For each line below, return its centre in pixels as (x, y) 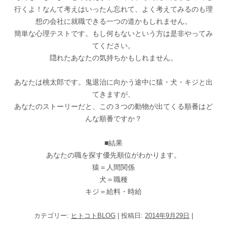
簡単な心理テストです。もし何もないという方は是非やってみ (113, 33)
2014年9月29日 (167, 216)
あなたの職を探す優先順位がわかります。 (113, 155)
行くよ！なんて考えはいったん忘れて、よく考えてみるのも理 (113, 9)
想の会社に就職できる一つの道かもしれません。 (113, 21)
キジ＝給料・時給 (113, 192)
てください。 (113, 46)
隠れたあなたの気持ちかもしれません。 (113, 58)
